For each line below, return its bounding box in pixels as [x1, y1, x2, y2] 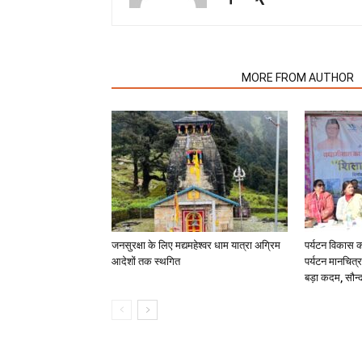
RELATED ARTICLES [121, 71, 222, 84]
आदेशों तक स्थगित [112, 255, 180, 267]
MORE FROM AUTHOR [242, 71, 354, 84]
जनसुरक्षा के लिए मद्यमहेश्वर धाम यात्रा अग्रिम [112, 239, 280, 251]
